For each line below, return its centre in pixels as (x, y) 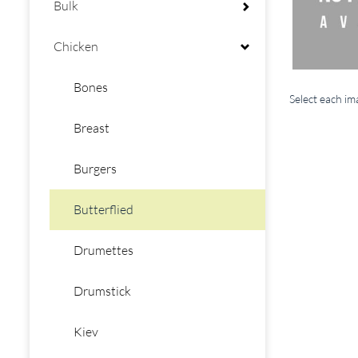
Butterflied (103, 209)
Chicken (76, 46)
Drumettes (103, 250)
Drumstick (102, 291)
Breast (91, 128)
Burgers (95, 169)
